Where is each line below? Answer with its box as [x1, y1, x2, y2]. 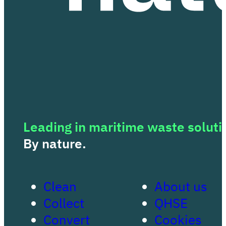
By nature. [23, 135, 87, 152]
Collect [43, 194, 85, 211]
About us [154, 178, 208, 195]
